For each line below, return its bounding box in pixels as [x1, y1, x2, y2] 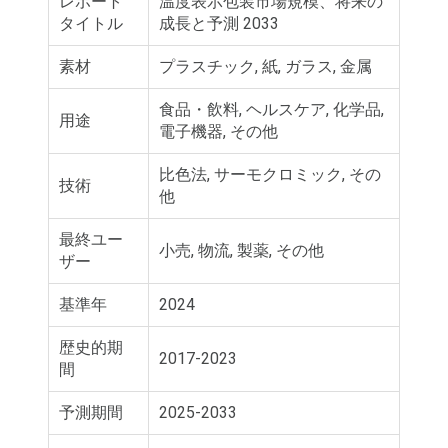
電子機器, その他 [159, 121, 278, 141]
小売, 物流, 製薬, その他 [159, 240, 324, 260]
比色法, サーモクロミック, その [159, 164, 381, 184]
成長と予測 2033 [159, 13, 279, 33]
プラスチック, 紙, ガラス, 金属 [159, 56, 372, 76]
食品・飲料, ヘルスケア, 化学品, [159, 99, 384, 119]
